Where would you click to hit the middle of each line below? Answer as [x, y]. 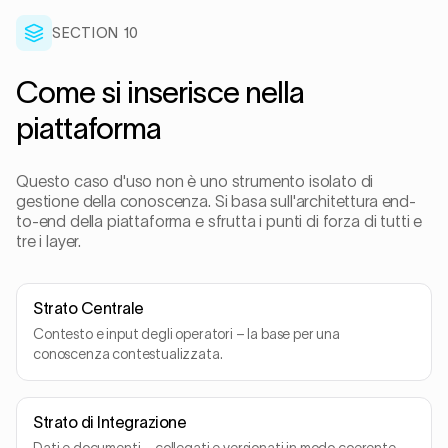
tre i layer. [49, 241]
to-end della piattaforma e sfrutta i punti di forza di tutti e [219, 221]
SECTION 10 [95, 33]
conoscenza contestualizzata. [128, 354]
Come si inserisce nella [160, 92]
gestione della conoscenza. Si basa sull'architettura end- [216, 201]
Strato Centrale [88, 308]
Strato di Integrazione [110, 422]
